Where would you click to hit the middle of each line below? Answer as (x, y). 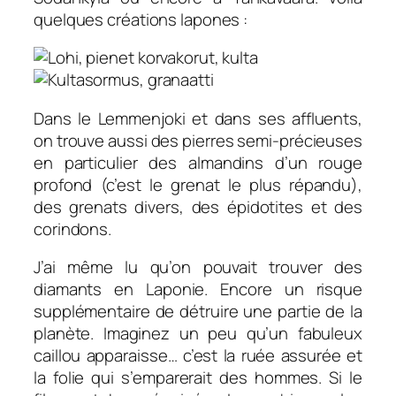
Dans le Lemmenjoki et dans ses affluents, (198, 118)
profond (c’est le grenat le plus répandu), (198, 184)
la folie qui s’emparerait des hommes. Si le (198, 378)
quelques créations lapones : (141, 19)
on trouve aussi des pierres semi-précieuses (198, 140)
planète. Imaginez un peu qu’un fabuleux (198, 334)
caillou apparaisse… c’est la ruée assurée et (198, 356)
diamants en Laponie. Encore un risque (198, 289)
